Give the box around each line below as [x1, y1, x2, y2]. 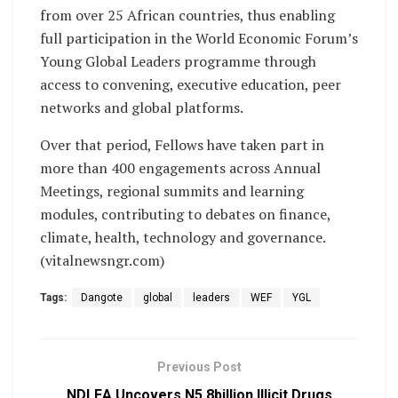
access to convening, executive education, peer [40, 74, 341, 94]
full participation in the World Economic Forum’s [40, 28, 358, 48]
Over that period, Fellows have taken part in [40, 134, 324, 155]
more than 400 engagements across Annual [40, 157, 321, 178]
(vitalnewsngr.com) [40, 250, 164, 270]
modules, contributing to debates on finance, [40, 203, 330, 224]
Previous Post [156, 359, 242, 374]
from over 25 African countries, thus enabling [40, 4, 335, 25]
